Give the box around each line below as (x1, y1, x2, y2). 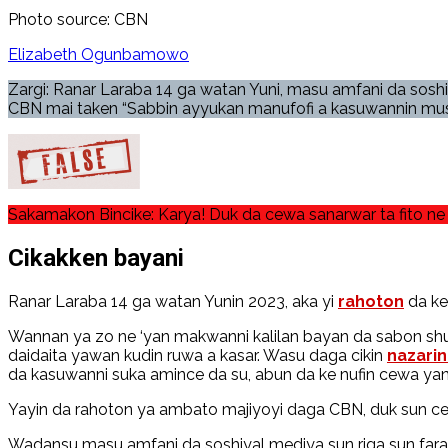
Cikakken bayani (8, 243, 184, 272)
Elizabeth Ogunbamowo (8, 44, 189, 64)
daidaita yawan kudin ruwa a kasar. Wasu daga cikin (8, 345, 387, 365)
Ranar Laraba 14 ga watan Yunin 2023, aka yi (8, 291, 338, 311)
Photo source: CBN (8, 9, 148, 29)
